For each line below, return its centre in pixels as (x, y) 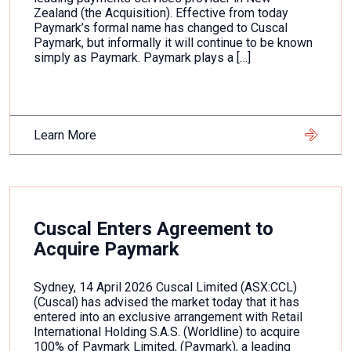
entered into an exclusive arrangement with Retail (168, 317)
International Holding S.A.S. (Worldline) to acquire (167, 332)
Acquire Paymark (107, 249)
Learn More (65, 135)
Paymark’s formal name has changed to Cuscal (161, 28)
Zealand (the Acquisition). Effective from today (161, 13)
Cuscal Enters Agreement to (154, 229)
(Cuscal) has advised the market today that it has (166, 302)
